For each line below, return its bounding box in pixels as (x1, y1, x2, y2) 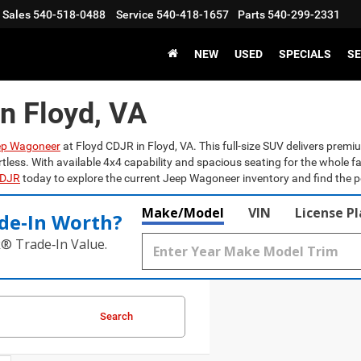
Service (116, 8, 154, 22)
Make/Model (142, 204, 224, 222)
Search (100, 310, 133, 322)
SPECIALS (279, 48, 331, 61)
